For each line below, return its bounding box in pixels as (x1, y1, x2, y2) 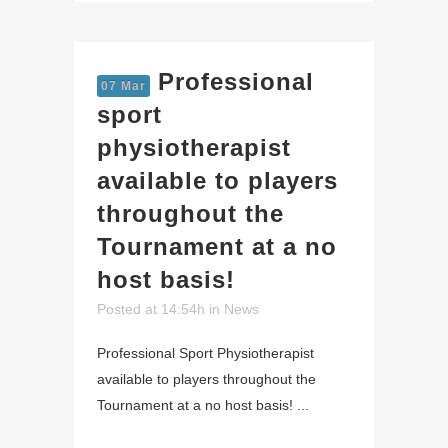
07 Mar (101, 79, 146, 94)
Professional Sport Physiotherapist (97, 345, 314, 362)
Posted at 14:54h (97, 301, 205, 318)
